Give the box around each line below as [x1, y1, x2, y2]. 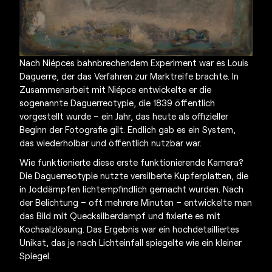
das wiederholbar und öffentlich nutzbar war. [19, 137, 202, 148]
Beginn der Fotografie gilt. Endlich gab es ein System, [19, 123, 236, 135]
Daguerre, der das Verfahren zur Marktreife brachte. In [19, 70, 239, 81]
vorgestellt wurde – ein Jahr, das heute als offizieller [19, 110, 229, 121]
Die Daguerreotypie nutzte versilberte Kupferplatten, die [19, 169, 249, 181]
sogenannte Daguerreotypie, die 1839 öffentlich [19, 97, 216, 108]
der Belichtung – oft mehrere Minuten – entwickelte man [19, 196, 253, 208]
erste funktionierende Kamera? [114, 156, 244, 168]
